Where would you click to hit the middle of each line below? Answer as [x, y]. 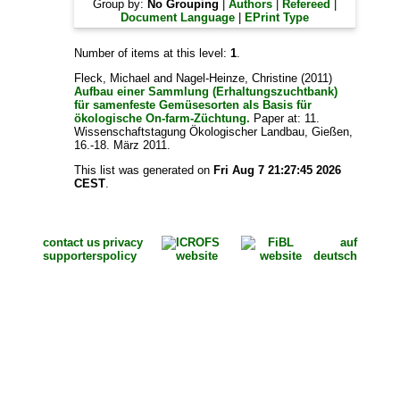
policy [119, 256]
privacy [122, 242]
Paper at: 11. [285, 118]
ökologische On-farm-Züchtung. [162, 118]
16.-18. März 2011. [123, 145]
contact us [71, 242]
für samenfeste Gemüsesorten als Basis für [193, 105]
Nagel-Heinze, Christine [237, 78]
